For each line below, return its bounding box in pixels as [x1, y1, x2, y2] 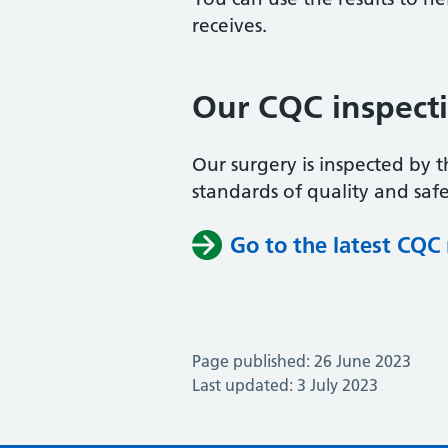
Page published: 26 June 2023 [192, 351, 411, 371]
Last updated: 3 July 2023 [192, 375, 378, 395]
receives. [192, 14, 267, 37]
